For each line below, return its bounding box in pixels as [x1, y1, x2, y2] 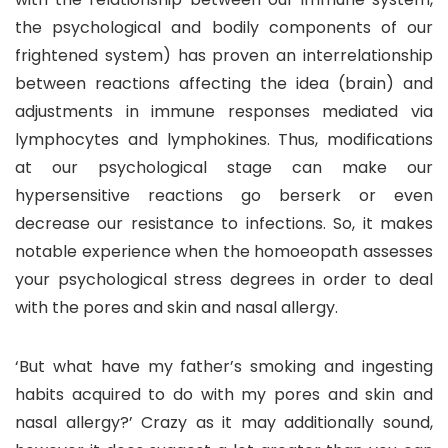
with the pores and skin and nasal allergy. [15, 295, 338, 319]
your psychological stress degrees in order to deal [15, 267, 433, 291]
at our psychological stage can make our [15, 155, 433, 179]
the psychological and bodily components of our [15, 15, 433, 39]
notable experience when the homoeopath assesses [15, 239, 433, 263]
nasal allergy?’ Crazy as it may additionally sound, [15, 410, 433, 434]
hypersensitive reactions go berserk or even [15, 183, 433, 207]
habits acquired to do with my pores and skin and [15, 382, 433, 406]
